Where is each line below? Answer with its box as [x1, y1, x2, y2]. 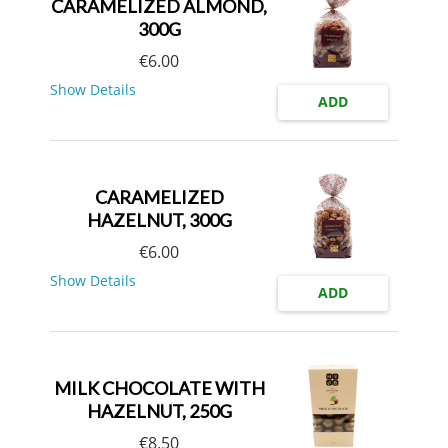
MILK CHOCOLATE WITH [53, 376, 265, 399]
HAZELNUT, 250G [86, 399, 232, 422]
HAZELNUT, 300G [86, 208, 232, 231]
